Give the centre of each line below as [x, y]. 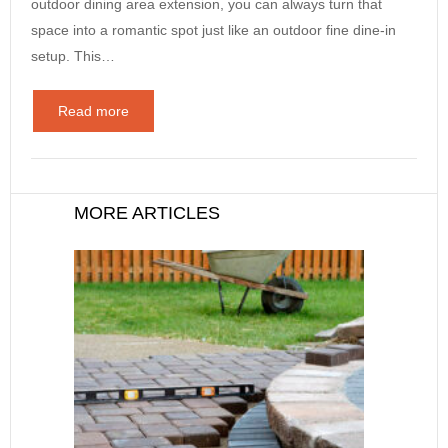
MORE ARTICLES [147, 213]
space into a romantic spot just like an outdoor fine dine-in [213, 30]
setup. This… [73, 56]
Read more [93, 111]
